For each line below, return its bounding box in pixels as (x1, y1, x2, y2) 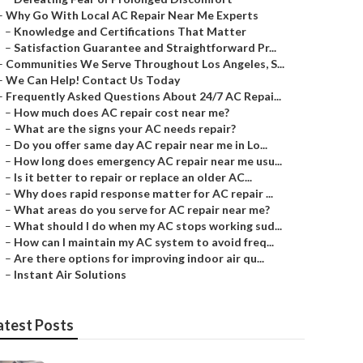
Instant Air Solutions (14, 267, 126, 281)
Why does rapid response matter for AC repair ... (14, 186, 273, 200)
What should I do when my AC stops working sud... (14, 219, 282, 233)
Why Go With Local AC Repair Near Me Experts (6, 8, 258, 22)
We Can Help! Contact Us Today (6, 73, 180, 87)
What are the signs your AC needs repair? (14, 122, 236, 135)
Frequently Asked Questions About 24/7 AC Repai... (6, 89, 281, 103)
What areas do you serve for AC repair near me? (14, 203, 270, 216)
